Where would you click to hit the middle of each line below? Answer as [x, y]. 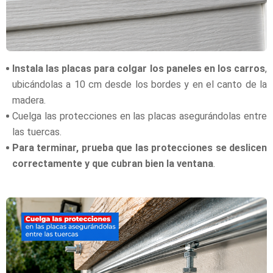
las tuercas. [38, 132]
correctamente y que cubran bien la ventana [113, 163]
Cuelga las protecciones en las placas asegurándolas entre [140, 116]
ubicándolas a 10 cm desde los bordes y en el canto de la [140, 84]
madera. [29, 100]
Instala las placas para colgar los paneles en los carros [139, 68]
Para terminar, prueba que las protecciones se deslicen [140, 147]
